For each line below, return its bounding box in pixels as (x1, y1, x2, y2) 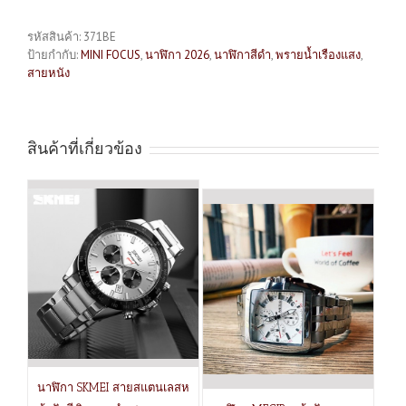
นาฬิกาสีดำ (214, 47, 271, 63)
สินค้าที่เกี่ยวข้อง (27, 139, 142, 159)
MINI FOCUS (81, 47, 140, 63)
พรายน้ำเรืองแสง (275, 47, 361, 63)
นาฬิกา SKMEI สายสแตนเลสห (37, 381, 189, 395)
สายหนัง (27, 65, 70, 82)
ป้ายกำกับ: (27, 47, 81, 63)
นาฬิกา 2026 (145, 47, 209, 63)
